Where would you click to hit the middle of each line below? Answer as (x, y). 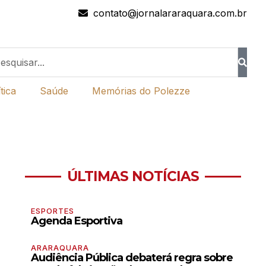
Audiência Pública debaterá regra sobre (132, 258)
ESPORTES (53, 211)
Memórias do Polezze (141, 91)
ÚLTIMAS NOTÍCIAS (133, 176)
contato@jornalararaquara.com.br (170, 13)
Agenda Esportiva (77, 221)
